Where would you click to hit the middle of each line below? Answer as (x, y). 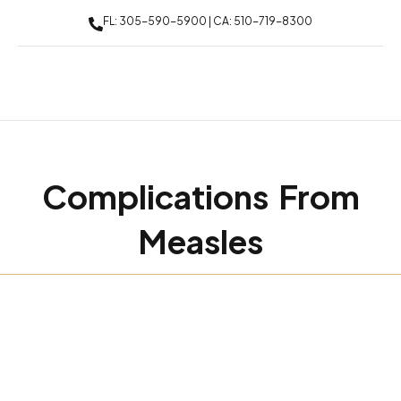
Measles (200, 241)
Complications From (200, 196)
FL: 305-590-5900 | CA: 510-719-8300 (208, 21)
